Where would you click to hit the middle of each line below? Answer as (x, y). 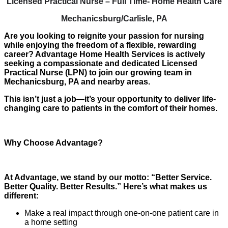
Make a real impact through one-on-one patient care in (122, 213)
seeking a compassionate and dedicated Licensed (101, 63)
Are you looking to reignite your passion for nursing (104, 36)
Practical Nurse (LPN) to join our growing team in (98, 72)
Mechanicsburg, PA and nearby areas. (77, 81)
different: (21, 195)
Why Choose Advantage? (53, 142)
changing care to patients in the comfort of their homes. (111, 108)
